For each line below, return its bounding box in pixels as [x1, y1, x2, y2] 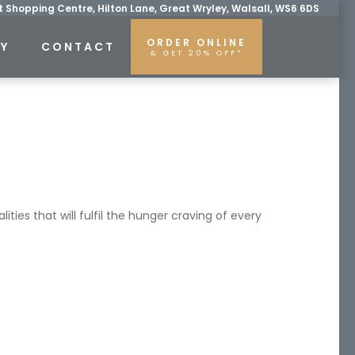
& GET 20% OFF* [150, 47, 243, 58]
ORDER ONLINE [147, 35, 246, 49]
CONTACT [41, 39, 115, 55]
